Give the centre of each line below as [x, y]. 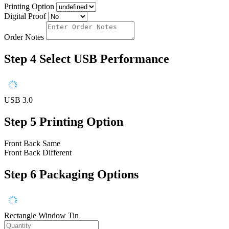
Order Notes [24, 37]
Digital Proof [25, 16]
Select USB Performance [104, 59]
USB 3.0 [18, 100]
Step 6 [20, 174]
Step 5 [20, 121]
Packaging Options [89, 174]
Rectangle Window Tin [41, 215]
